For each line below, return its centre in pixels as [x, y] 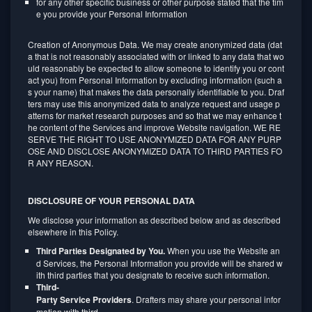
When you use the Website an [223, 250]
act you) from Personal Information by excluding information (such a [155, 80]
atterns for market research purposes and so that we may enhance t [155, 115]
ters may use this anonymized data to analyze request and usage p [154, 103]
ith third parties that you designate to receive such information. [154, 275]
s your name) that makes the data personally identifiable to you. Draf [156, 92]
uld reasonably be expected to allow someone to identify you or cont [156, 68]
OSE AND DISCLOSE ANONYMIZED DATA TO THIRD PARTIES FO [155, 151]
